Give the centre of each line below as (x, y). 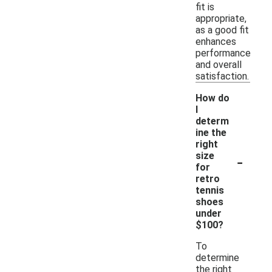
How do (212, 98)
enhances (216, 41)
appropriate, (221, 18)
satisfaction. (222, 76)
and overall (219, 64)
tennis (210, 190)
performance (223, 53)
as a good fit (222, 30)
